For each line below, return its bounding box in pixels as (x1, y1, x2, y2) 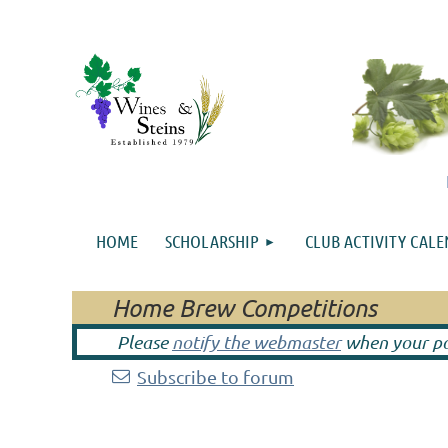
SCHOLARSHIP (165, 230, 259, 252)
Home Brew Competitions (112, 293, 377, 322)
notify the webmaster (172, 331, 341, 353)
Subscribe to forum (137, 366, 294, 387)
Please (117, 331, 172, 353)
